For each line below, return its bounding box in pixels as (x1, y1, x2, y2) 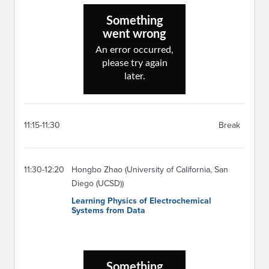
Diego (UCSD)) (71, 178, 124, 189)
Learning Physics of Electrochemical (71, 195, 211, 206)
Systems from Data (71, 205, 145, 216)
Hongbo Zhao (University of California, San (71, 164, 228, 175)
